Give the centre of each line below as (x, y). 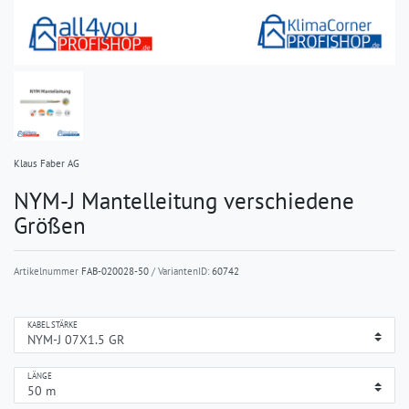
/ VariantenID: (180, 271)
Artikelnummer (47, 271)
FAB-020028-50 (115, 271)
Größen (50, 225)
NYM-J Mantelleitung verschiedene (184, 200)
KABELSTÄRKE (53, 325)
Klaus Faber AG (47, 163)
